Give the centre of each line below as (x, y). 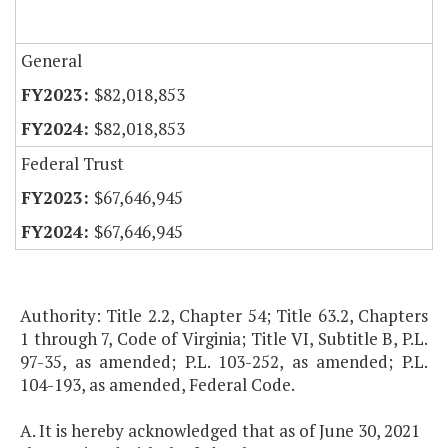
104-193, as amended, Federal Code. (157, 385)
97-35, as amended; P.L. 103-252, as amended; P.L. (224, 362)
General (51, 61)
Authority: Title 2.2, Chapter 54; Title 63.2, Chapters (224, 316)
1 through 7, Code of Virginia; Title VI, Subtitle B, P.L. (224, 339)
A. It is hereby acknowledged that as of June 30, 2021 (220, 431)
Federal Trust (72, 164)
